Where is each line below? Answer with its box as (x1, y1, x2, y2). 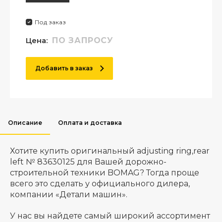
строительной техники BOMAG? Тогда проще (10, 168, 199, 177)
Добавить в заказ (35, 64, 93, 72)
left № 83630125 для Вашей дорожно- (10, 157, 166, 166)
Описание (8, 119, 42, 126)
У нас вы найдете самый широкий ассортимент (10, 211, 210, 221)
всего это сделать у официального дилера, (10, 179, 190, 188)
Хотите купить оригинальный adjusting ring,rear (10, 146, 210, 156)
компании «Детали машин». (10, 190, 127, 199)
